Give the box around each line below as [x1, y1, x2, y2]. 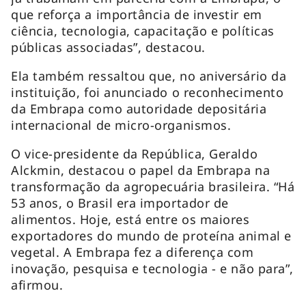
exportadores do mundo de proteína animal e [11, 227, 292, 244]
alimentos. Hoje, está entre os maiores [11, 210, 250, 227]
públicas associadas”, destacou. [11, 38, 206, 55]
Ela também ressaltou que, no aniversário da [11, 67, 287, 84]
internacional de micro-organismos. [11, 116, 232, 133]
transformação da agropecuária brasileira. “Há [11, 178, 295, 195]
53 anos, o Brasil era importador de [11, 194, 229, 211]
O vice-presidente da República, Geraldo [11, 145, 258, 162]
